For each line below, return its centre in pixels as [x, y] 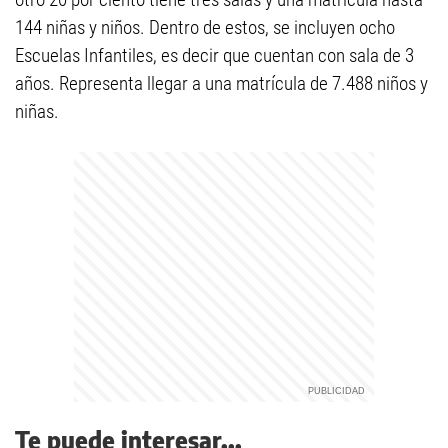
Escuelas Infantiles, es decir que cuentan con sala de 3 [214, 55]
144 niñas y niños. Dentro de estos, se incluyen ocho [205, 27]
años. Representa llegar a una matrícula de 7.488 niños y [221, 83]
